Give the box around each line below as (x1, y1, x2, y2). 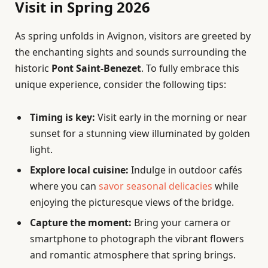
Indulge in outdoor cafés (129, 163, 242, 177)
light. (30, 143, 53, 157)
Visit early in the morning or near (95, 111, 247, 124)
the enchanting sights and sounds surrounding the (15, 45, 246, 59)
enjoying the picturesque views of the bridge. (30, 196, 234, 209)
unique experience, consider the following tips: (15, 78, 226, 92)
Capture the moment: (30, 216, 132, 230)
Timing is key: (30, 111, 95, 124)
